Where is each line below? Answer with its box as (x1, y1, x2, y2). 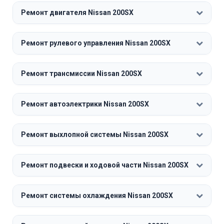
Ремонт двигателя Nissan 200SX (21, 8, 133, 16)
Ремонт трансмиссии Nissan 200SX (21, 69, 142, 77)
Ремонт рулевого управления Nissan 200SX (21, 38, 170, 47)
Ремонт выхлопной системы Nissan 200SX (21, 130, 168, 138)
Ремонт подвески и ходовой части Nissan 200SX (21, 160, 188, 169)
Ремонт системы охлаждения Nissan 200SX (21, 191, 173, 199)
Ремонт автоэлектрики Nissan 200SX (21, 99, 149, 108)
